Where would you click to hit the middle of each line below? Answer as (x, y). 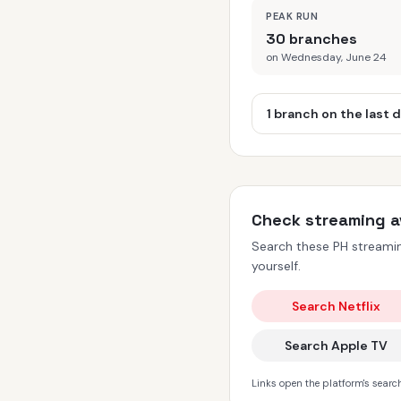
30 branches (311, 39)
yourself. (276, 266)
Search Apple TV (337, 346)
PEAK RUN (292, 16)
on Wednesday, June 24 (326, 57)
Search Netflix (337, 306)
